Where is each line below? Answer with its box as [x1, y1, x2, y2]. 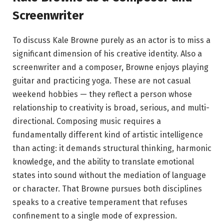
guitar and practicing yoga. [12, 76, 111, 86]
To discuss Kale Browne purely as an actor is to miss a [12, 35, 210, 45]
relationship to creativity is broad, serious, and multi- [12, 103, 209, 113]
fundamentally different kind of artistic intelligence [12, 130, 203, 140]
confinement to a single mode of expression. [12, 211, 179, 221]
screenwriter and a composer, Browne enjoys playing [12, 62, 208, 72]
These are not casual [113, 76, 190, 86]
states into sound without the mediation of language [12, 170, 206, 180]
